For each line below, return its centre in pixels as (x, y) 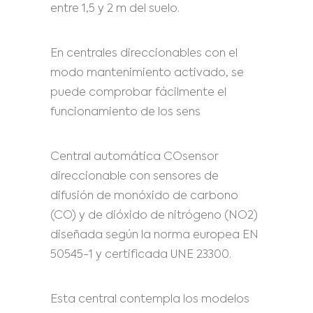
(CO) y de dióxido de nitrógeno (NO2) (154, 216)
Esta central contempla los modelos (150, 300)
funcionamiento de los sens (125, 112)
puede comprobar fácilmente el (138, 93)
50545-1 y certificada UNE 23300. (141, 255)
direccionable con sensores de (134, 177)
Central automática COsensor (134, 157)
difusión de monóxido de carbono (144, 196)
